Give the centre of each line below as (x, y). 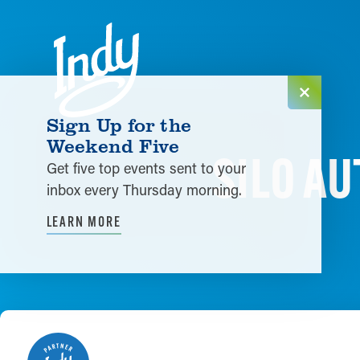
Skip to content (67, 27)
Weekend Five (113, 145)
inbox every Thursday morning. (144, 190)
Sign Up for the (119, 124)
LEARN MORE (84, 222)
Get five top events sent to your (146, 168)
